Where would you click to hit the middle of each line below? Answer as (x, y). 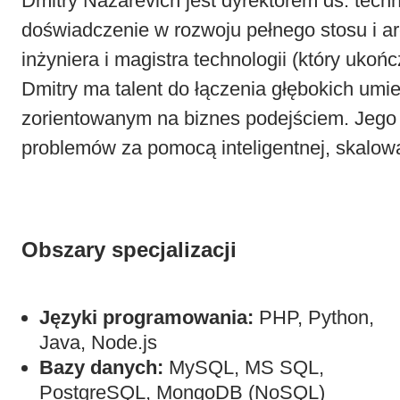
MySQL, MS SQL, (244, 368)
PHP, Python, (314, 318)
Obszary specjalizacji (129, 250)
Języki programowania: (146, 318)
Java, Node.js (98, 343)
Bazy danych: (101, 368)
